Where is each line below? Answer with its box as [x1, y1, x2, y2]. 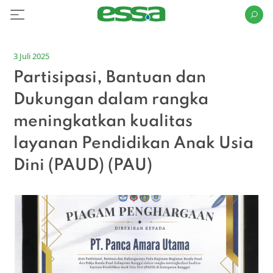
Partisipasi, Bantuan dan [13, 69, 207, 86]
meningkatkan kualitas [13, 113, 193, 130]
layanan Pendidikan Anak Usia [13, 135, 254, 152]
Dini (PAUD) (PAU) [13, 157, 153, 174]
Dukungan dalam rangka [13, 91, 209, 108]
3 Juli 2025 [13, 51, 50, 62]
